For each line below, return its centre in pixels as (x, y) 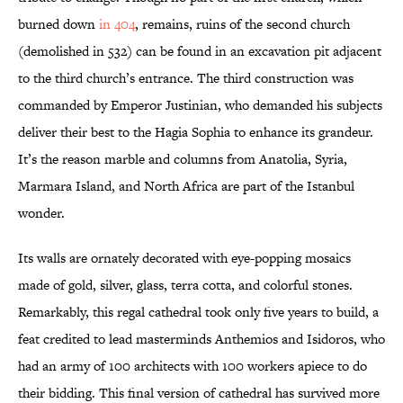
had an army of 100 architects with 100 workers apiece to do (193, 366)
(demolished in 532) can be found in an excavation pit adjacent (200, 51)
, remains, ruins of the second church (242, 24)
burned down (58, 24)
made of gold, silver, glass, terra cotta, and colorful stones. (185, 285)
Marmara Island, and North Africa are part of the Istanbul (186, 186)
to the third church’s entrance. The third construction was (186, 78)
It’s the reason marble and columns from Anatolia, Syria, (183, 159)
